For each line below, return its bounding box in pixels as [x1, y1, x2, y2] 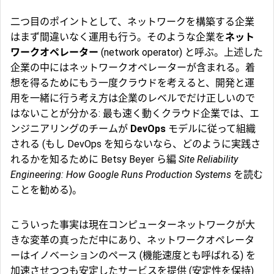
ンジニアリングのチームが [10, 123, 130, 135]
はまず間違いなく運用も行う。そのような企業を [10, 31, 225, 43]
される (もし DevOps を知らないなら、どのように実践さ [10, 138, 261, 150]
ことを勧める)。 [10, 184, 82, 196]
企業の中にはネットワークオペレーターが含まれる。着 [10, 62, 255, 74]
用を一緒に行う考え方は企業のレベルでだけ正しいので [10, 92, 255, 105]
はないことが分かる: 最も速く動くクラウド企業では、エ [10, 108, 259, 120]
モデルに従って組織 [166, 123, 256, 135]
